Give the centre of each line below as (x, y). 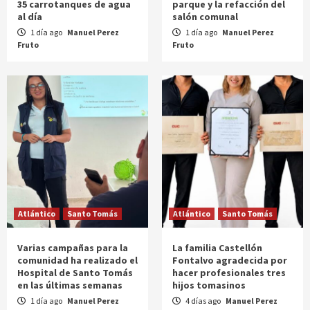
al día (30, 17)
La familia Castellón (217, 248)
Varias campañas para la (73, 248)
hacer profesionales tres (229, 273)
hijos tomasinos (209, 285)
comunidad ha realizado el (77, 260)
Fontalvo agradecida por (230, 260)
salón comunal (205, 17)
